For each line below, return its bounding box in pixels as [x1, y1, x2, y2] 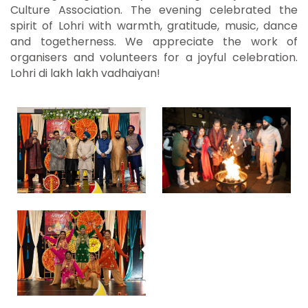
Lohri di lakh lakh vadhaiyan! [10, 65, 160, 82]
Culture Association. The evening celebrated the [10, 2, 298, 19]
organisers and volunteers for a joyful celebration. [10, 49, 298, 66]
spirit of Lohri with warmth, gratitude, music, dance [10, 18, 298, 34]
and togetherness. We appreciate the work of [10, 34, 298, 50]
